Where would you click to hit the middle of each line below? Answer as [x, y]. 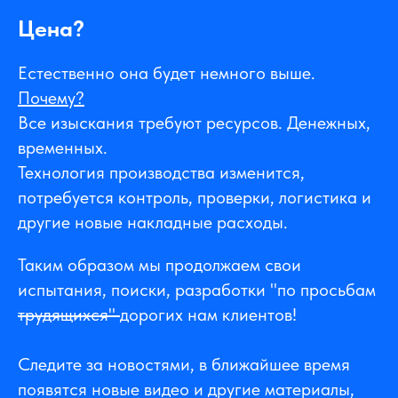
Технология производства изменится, [161, 173]
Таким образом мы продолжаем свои [159, 265]
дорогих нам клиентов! [208, 315]
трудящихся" [69, 315]
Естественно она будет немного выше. [167, 73]
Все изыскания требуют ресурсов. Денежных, [194, 123]
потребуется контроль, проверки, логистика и [195, 198]
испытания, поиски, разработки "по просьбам [197, 290]
